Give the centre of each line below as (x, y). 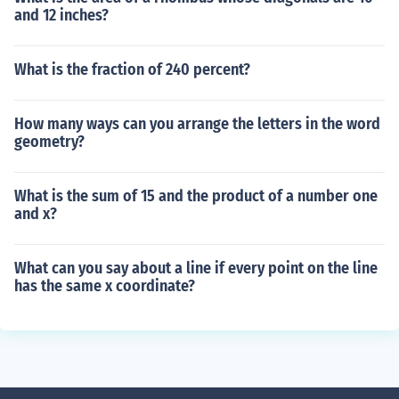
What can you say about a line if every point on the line (196, 268)
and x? (36, 214)
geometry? (49, 142)
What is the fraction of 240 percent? (132, 69)
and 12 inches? (61, 15)
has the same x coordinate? (105, 286)
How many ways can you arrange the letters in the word (197, 124)
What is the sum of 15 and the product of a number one (196, 196)
